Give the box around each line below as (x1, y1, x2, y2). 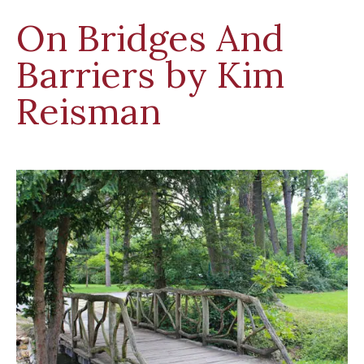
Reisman (16, 88, 161, 134)
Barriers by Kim (16, 51, 284, 97)
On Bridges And (16, 15, 284, 61)
